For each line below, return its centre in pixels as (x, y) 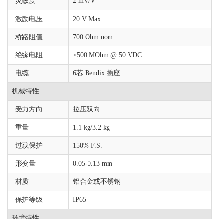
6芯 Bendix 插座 (97, 73)
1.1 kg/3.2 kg (91, 127)
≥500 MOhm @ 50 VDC (107, 55)
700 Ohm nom (93, 37)
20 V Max (87, 19)
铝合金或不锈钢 (97, 182)
